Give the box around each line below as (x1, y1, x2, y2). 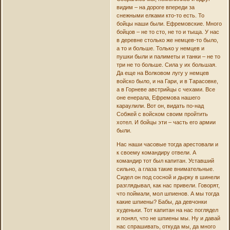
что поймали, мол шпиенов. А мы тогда (116, 190, 219, 197)
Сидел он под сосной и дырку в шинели (116, 174, 220, 181)
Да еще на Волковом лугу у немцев (116, 70, 209, 76)
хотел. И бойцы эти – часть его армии (116, 119, 216, 126)
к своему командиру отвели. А (116, 149, 196, 156)
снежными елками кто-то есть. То (116, 12, 204, 19)
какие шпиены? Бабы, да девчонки (116, 199, 207, 205)
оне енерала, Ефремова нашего (116, 94, 200, 101)
